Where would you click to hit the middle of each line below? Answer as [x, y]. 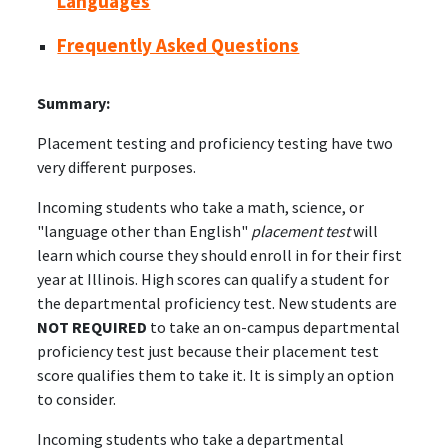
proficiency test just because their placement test [208, 350]
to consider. [77, 398]
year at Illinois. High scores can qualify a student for [213, 278]
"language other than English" [144, 230]
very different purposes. [117, 166]
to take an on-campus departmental [274, 326]
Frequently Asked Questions [178, 44]
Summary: [74, 102]
